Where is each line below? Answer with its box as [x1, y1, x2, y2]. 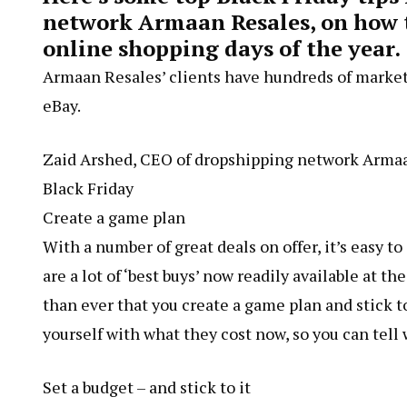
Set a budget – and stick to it [43, 376, 251, 399]
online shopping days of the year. [43, 34, 401, 64]
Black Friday [43, 177, 134, 200]
